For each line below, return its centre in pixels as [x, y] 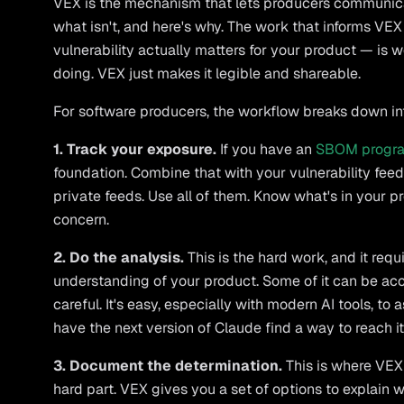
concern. [82, 220]
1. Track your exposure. [135, 149]
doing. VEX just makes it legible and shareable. [207, 73]
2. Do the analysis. [119, 257]
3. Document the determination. [168, 366]
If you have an [266, 149]
